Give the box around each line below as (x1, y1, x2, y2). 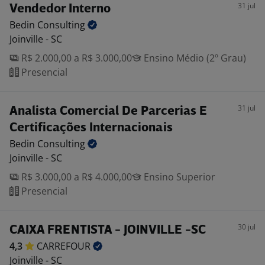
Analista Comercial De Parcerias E (9, 105, 207, 118)
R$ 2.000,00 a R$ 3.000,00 (19, 51, 132, 64)
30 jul (238, 222, 256, 232)
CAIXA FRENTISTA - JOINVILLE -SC (9, 224, 206, 237)
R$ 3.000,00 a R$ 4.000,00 (19, 170, 132, 183)
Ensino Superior (141, 170, 215, 183)
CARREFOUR (37, 240, 93, 253)
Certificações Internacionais (9, 122, 173, 134)
